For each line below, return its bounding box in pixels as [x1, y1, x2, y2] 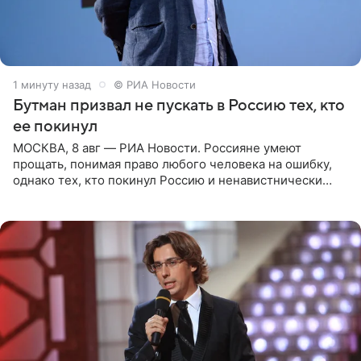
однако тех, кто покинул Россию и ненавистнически [13, 172, 322, 188]
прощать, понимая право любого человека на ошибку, [13, 156, 332, 172]
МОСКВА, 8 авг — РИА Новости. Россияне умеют [13, 139, 301, 156]
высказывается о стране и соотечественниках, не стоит [13, 188, 343, 204]
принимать [13, 204, 77, 220]
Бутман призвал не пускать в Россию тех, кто [13, 96, 345, 114]
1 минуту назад [13, 77, 91, 91]
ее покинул [13, 117, 98, 135]
